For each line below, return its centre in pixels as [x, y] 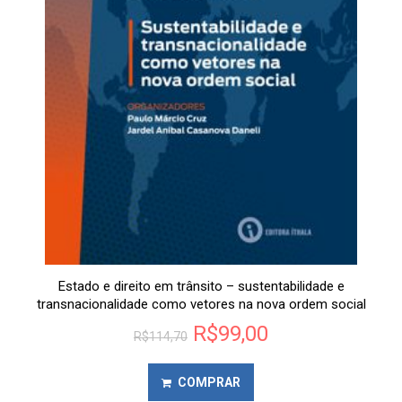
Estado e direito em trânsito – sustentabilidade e [201, 287]
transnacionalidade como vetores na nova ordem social [201, 305]
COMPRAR [209, 383]
